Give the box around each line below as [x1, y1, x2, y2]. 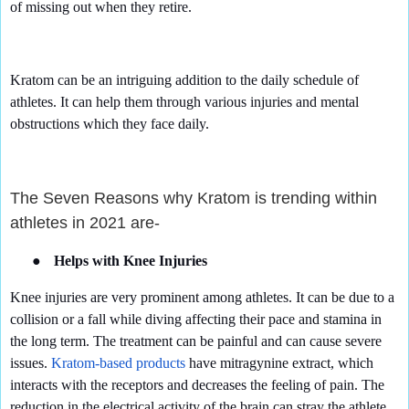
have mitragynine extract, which [185, 355, 373, 372]
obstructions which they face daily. [10, 115, 209, 131]
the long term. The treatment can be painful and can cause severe [10, 333, 382, 350]
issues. [10, 355, 51, 372]
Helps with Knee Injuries [54, 253, 207, 269]
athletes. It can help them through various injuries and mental [10, 93, 359, 110]
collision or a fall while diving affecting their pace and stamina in [10, 311, 382, 328]
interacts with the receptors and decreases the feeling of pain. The [10, 377, 384, 393]
